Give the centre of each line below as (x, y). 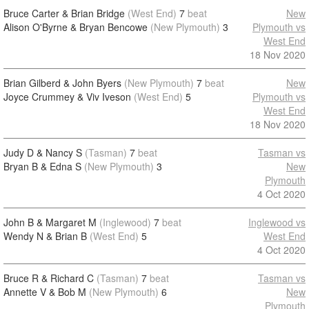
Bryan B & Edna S (42, 166)
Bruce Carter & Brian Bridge (64, 13)
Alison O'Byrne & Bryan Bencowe (76, 27)
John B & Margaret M (50, 222)
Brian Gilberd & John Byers (62, 83)
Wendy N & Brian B (45, 236)
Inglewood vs (277, 222)
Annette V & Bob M (45, 292)
